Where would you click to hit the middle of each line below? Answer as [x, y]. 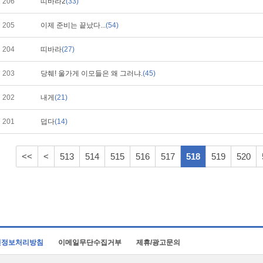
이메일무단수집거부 [90, 242]
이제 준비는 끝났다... [73, 25]
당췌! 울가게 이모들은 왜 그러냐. [92, 73]
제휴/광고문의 [158, 242]
